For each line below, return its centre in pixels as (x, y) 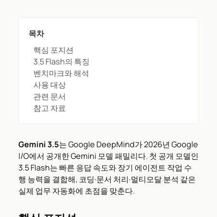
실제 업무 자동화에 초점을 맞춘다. (77, 191)
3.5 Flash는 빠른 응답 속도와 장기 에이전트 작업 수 (105, 167)
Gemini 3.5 (39, 144)
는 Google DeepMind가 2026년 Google (129, 144)
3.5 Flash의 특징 (62, 61)
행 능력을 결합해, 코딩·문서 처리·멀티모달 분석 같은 (107, 179)
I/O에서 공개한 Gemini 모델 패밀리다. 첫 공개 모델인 (108, 156)
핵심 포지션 (54, 50)
